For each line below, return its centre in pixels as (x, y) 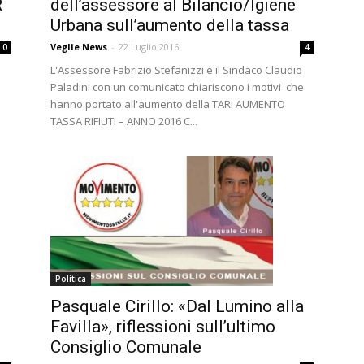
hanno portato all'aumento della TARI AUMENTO (168, 104)
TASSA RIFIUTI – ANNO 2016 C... (124, 121)
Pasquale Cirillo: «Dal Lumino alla (177, 306)
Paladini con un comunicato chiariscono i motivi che (177, 87)
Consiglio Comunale (126, 347)
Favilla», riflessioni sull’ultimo (163, 326)
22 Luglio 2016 (149, 46)
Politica (71, 278)
